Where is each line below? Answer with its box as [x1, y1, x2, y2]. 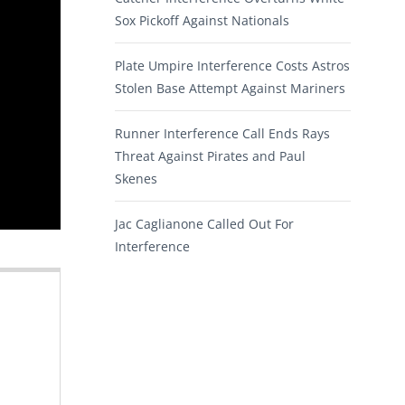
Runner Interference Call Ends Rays [115, 125, 330, 143]
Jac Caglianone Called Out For [115, 215, 294, 233]
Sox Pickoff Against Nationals [115, 12, 289, 30]
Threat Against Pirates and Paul [115, 147, 306, 165]
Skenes [115, 170, 157, 188]
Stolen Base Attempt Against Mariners [115, 80, 345, 98]
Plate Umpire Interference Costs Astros [115, 57, 350, 75]
